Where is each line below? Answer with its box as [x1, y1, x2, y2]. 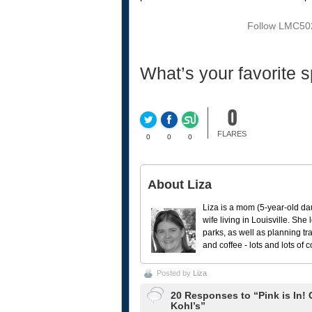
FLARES [217, 129, 247, 138]
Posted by [156, 268, 193, 277]
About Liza [147, 177, 212, 192]
